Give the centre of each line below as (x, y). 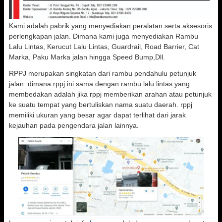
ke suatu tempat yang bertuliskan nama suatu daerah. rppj (101, 105)
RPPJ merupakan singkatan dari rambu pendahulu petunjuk (103, 73)
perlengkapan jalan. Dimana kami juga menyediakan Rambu (104, 36)
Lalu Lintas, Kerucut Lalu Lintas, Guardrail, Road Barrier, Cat (104, 47)
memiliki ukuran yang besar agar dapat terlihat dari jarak (97, 115)
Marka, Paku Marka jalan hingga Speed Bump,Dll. (87, 57)
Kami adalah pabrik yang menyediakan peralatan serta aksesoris (111, 26)
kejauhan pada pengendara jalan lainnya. (74, 125)
